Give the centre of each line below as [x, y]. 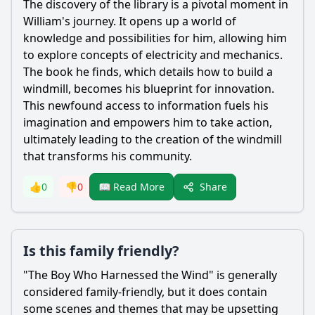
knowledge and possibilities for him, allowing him [155, 38]
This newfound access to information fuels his [146, 105]
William [43, 21]
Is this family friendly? [101, 251]
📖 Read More [131, 187]
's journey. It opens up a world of [149, 21]
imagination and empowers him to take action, [148, 122]
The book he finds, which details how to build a [148, 72]
